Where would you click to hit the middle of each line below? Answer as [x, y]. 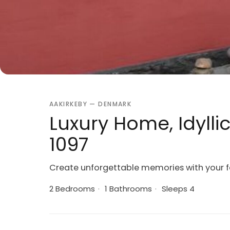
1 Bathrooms [127, 189]
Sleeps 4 [177, 189]
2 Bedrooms [72, 189]
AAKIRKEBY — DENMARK [91, 104]
